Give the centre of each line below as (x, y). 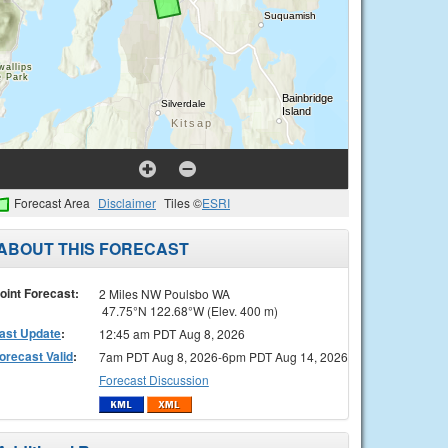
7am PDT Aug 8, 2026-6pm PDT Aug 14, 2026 (223, 356)
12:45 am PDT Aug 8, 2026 (171, 333)
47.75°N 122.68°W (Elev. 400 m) (188, 310)
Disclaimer (127, 202)
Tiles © (183, 202)
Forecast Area (52, 202)
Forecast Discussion (153, 379)
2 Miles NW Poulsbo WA (164, 293)
